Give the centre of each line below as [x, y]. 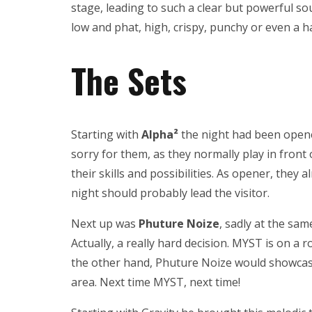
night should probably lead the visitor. [170, 193]
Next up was [105, 224]
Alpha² [160, 135]
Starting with [106, 135]
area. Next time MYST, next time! [156, 282]
